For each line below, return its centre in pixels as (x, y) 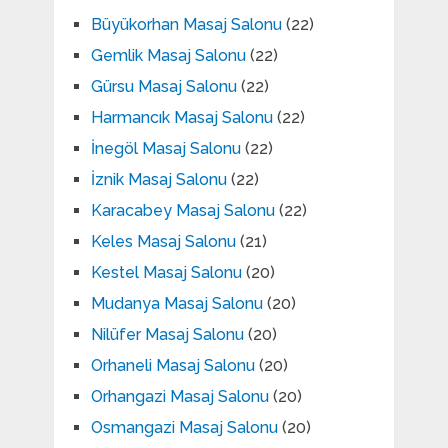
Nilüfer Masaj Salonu (167, 335)
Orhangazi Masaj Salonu (179, 397)
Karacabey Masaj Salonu (182, 211)
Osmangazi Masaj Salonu (184, 428)
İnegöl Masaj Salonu (165, 149)
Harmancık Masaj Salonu (181, 118)
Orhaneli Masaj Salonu (172, 366)
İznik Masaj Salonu (158, 180)
